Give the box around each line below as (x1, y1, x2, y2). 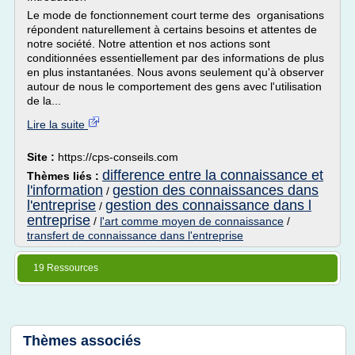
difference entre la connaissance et (102, 167, 323, 183)
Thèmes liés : (27, 170, 102, 182)
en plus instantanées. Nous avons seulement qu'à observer (27, 66, 324, 78)
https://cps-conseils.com (58, 151, 178, 163)
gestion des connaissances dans (113, 182, 319, 198)
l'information (27, 182, 103, 198)
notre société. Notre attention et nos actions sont (27, 37, 270, 50)
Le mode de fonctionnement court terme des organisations (27, 9, 324, 21)
